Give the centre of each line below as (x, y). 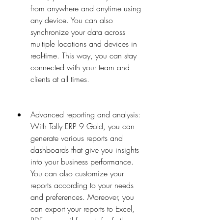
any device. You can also (72, 20)
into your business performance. (82, 162)
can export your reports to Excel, (82, 209)
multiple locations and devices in (84, 44)
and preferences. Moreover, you (82, 197)
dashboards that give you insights (85, 150)
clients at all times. (60, 79)
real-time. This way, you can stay (83, 55)
